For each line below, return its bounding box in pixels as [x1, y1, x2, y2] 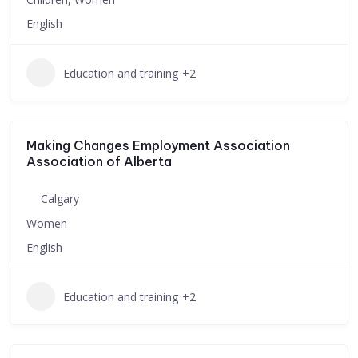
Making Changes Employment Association [26, 137, 290, 153]
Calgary [41, 191, 79, 206]
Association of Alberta [26, 153, 172, 169]
